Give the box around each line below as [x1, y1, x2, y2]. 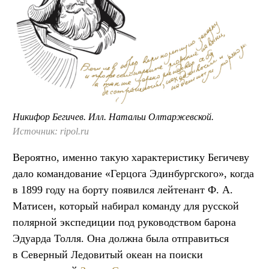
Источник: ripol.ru [13, 126, 89, 137]
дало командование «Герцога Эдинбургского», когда [13, 168, 254, 180]
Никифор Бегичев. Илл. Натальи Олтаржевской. [13, 112, 214, 122]
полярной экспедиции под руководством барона [13, 216, 236, 229]
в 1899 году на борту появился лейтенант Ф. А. [13, 184, 233, 196]
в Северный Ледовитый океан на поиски [13, 249, 203, 261]
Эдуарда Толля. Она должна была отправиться [13, 232, 229, 245]
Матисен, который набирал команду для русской [13, 200, 239, 213]
